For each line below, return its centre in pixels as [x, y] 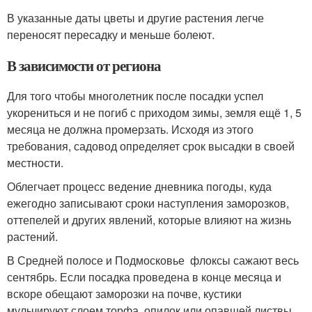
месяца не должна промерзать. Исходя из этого [130, 130]
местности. [35, 163]
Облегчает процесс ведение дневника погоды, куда [139, 187]
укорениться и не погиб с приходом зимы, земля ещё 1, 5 [154, 113]
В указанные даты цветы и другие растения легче [135, 18]
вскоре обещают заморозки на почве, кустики [124, 294]
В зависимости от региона [84, 66]
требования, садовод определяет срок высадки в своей [151, 146]
